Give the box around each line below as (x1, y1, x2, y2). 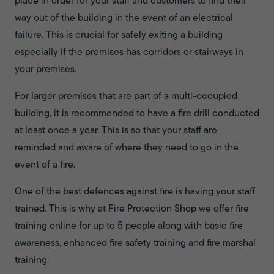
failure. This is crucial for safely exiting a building (15, 31, 223, 40)
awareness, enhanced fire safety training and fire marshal (15, 239, 256, 248)
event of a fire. (15, 160, 75, 170)
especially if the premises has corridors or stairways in (15, 48, 243, 57)
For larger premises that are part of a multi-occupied (15, 92, 237, 102)
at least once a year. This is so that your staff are (15, 126, 217, 136)
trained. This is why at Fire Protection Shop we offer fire (15, 204, 249, 214)
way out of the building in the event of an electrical (15, 13, 233, 23)
